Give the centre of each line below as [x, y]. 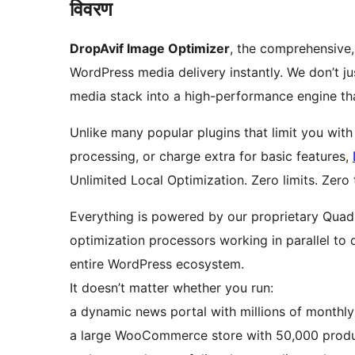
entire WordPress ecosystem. [157, 264]
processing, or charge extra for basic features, [211, 157]
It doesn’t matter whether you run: [172, 288]
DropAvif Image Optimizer [150, 49]
